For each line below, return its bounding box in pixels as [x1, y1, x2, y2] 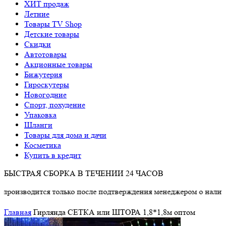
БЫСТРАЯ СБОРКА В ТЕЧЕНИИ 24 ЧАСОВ [4, 168, 163, 178]
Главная [4, 207, 31, 217]
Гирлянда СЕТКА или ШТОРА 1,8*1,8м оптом [31, 207, 195, 217]
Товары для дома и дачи [24, 130, 106, 140]
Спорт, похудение [24, 100, 85, 109]
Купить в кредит [24, 150, 81, 160]
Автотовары [24, 49, 67, 59]
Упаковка [24, 110, 56, 120]
